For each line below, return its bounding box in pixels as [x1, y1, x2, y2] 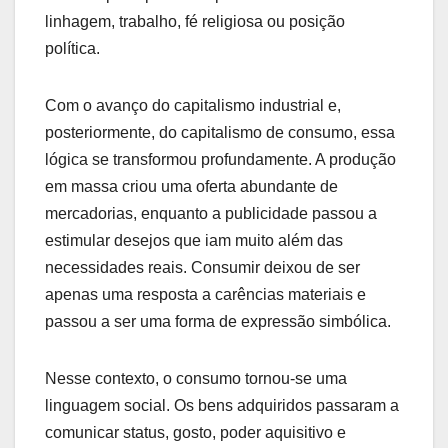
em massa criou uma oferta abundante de [45, 177, 338, 195]
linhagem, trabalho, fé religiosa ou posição [45, 12, 345, 30]
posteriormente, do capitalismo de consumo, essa [45, 123, 395, 141]
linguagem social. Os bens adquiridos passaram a [45, 396, 399, 414]
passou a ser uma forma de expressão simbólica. [45, 312, 391, 330]
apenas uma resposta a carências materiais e [45, 285, 366, 303]
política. [45, 39, 100, 57]
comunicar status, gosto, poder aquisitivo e [45, 423, 346, 441]
